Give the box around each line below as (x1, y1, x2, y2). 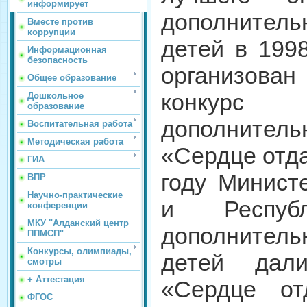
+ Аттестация (27, 274, 85, 284)
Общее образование (27, 73, 116, 83)
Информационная (27, 45, 107, 55)
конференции (27, 200, 88, 210)
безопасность (27, 55, 88, 65)
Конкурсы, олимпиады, (27, 246, 132, 256)
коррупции (27, 27, 75, 37)
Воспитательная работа (27, 119, 132, 129)
